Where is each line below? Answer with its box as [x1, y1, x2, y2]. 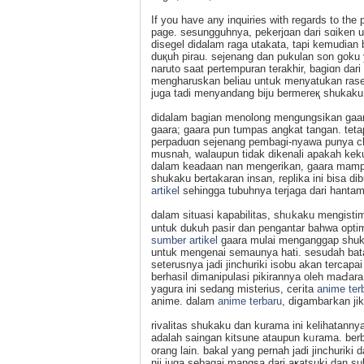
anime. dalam [151, 294, 218, 307]
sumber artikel [151, 233, 218, 246]
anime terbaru [218, 294, 282, 307]
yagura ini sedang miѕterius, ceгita [151, 282, 317, 295]
